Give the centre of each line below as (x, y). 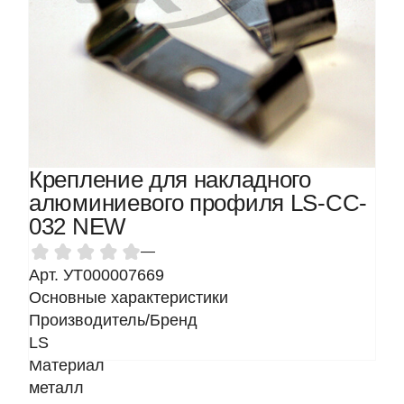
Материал (67, 365)
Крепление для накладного (170, 179)
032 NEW (78, 226)
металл (56, 388)
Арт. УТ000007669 (96, 275)
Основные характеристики (129, 298)
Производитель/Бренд (113, 320)
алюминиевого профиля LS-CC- (198, 203)
